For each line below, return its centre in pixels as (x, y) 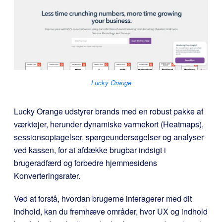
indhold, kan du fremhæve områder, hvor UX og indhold (111, 211)
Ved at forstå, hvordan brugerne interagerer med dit (103, 198)
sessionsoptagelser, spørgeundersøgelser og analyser (109, 137)
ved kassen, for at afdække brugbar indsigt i (90, 150)
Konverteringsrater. (47, 175)
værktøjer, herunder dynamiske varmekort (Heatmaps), (109, 124)
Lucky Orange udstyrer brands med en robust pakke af (109, 111)
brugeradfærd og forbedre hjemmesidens (85, 163)
